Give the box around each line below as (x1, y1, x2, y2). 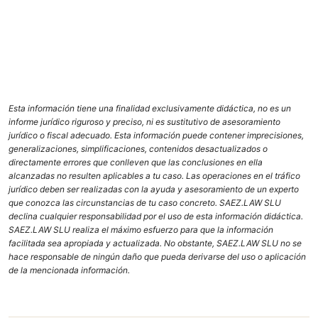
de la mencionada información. (9, 265, 130, 276)
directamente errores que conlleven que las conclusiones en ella (9, 157, 263, 168)
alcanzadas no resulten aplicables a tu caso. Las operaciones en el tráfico (9, 170, 300, 182)
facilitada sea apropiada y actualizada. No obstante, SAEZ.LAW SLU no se (9, 238, 302, 249)
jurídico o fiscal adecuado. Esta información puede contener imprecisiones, (9, 130, 304, 141)
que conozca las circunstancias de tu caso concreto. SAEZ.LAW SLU (9, 197, 281, 209)
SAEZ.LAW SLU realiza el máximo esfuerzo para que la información (9, 224, 273, 236)
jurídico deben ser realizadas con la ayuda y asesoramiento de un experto (9, 184, 299, 195)
